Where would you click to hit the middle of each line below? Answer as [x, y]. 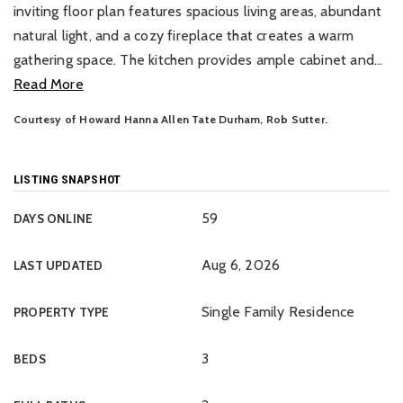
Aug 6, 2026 [241, 265]
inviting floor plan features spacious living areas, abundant [198, 11]
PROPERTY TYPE [62, 312]
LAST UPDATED [58, 265]
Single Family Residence [278, 312]
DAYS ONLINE [54, 219]
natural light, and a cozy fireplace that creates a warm [184, 36]
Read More [49, 84]
